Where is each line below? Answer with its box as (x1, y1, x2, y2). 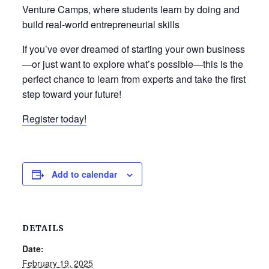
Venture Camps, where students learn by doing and (22, 2, 240, 16)
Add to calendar (51, 168, 117, 180)
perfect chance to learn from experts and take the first (22, 72, 246, 86)
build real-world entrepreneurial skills (22, 17, 180, 31)
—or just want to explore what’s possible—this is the (22, 57, 243, 71)
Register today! (22, 112, 86, 125)
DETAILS (22, 223, 64, 234)
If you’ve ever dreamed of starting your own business (22, 42, 245, 56)
